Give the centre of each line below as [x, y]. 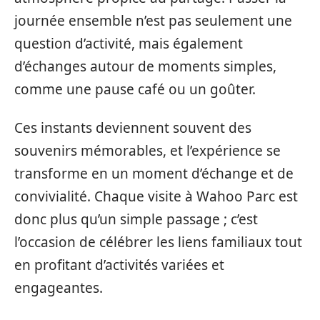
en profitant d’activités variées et [119, 265]
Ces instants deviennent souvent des [133, 128]
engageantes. [59, 288]
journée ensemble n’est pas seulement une [153, 20]
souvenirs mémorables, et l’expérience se [147, 151]
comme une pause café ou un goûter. [135, 89]
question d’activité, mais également [129, 43]
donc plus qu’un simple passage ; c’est [136, 219]
